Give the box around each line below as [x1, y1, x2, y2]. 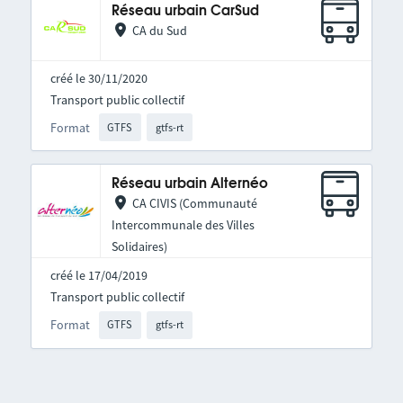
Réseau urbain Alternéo [111, 177, 268, 192]
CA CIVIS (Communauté [131, 195, 257, 212]
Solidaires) [111, 238, 167, 255]
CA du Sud [131, 22, 187, 39]
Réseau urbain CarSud [111, 4, 259, 18]
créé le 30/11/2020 [49, 70, 148, 86]
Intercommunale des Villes [111, 217, 255, 234]
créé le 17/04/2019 [49, 267, 148, 284]
